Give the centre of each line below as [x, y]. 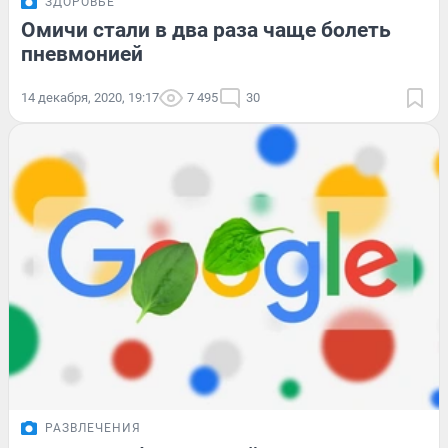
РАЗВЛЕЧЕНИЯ [93, 428]
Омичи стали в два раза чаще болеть [206, 29]
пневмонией [82, 53]
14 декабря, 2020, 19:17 [90, 97]
